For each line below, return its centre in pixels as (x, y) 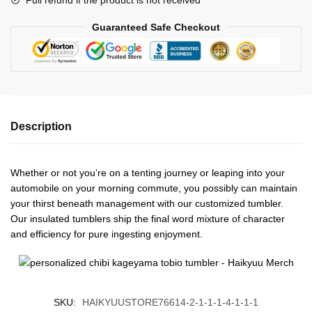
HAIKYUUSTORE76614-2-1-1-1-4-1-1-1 (170, 302)
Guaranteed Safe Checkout (156, 27)
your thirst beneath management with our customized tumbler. (147, 203)
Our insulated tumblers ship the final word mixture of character (148, 218)
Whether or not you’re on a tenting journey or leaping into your (148, 172)
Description (41, 126)
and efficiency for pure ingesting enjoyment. (107, 234)
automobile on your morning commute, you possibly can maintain (154, 188)
